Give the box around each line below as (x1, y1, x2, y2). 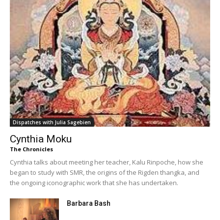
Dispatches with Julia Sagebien (13, 118, 91, 126)
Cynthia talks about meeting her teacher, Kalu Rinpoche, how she (10, 157, 203, 166)
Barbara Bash (67, 199, 110, 207)
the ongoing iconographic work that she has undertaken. (10, 178, 178, 187)
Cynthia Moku (10, 133, 72, 145)
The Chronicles (10, 145, 53, 153)
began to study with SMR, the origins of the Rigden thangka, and (10, 167, 199, 177)
